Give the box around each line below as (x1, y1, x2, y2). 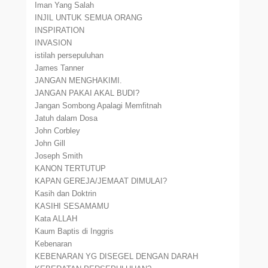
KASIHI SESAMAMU (35, 202, 109, 211)
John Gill (35, 139, 66, 148)
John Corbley (35, 126, 81, 135)
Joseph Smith (35, 151, 83, 160)
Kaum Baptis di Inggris (35, 227, 114, 236)
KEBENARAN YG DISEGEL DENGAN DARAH (35, 252, 199, 261)
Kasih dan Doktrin (35, 189, 97, 198)
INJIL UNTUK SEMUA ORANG (35, 13, 143, 22)
